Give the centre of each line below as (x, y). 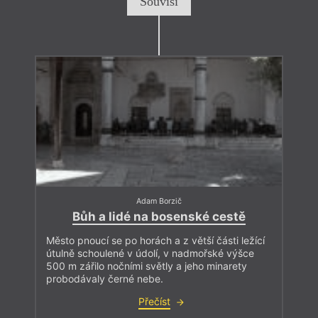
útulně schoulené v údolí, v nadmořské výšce (150, 253)
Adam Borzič (159, 201)
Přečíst (154, 302)
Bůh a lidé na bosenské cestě (159, 217)
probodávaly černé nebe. (105, 279)
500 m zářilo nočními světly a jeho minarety (147, 266)
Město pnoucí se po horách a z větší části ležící (155, 241)
